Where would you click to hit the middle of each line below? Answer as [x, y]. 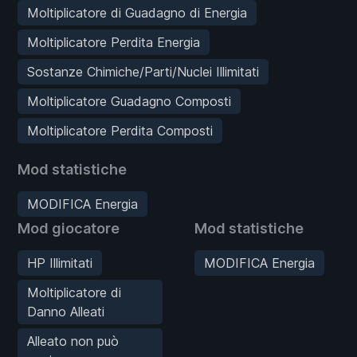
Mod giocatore [69, 228]
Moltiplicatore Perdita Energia [114, 42]
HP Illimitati [60, 263]
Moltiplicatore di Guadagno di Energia [137, 12]
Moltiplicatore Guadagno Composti [129, 101]
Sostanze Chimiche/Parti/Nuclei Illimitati [143, 71]
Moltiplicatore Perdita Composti [120, 130]
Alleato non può [73, 341]
